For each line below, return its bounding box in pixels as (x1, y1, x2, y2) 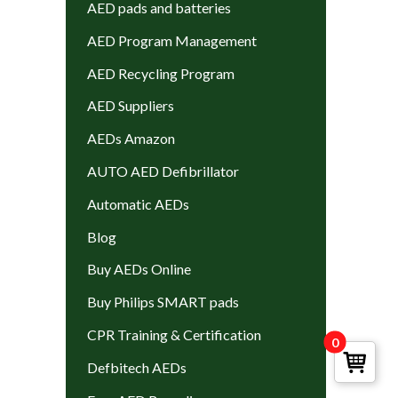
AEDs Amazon (86, 130, 175, 147)
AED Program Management (86, 31, 257, 49)
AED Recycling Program (86, 64, 235, 82)
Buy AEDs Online (86, 260, 191, 278)
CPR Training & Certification (86, 325, 261, 343)
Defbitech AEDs (86, 358, 187, 376)
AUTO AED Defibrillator (86, 163, 239, 180)
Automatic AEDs (86, 195, 189, 212)
